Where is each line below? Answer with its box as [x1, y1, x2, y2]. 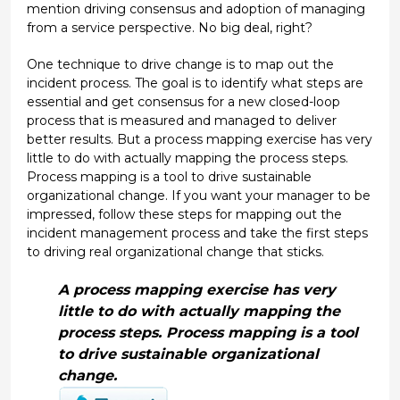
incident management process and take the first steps [26, 224, 368, 241]
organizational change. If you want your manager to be [26, 187, 371, 204]
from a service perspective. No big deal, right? [26, 19, 312, 36]
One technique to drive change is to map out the [26, 55, 334, 72]
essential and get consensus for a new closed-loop [26, 93, 340, 110]
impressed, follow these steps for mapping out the [26, 205, 342, 222]
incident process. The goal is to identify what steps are [26, 74, 363, 91]
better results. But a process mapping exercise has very [26, 130, 372, 147]
